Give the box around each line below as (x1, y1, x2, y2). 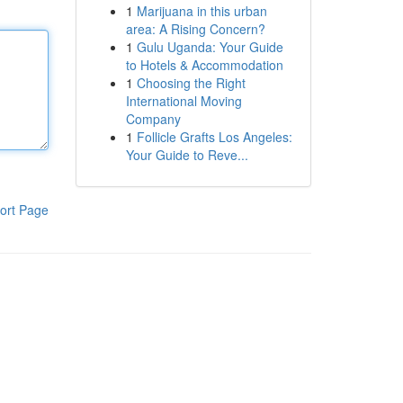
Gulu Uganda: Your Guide (136, 38, 283, 56)
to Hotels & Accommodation (125, 56, 283, 74)
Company (125, 110, 181, 128)
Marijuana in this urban (136, 2, 267, 20)
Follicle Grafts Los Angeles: (136, 128, 292, 146)
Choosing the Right (136, 74, 246, 92)
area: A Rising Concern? (125, 20, 265, 38)
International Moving (125, 92, 242, 110)
